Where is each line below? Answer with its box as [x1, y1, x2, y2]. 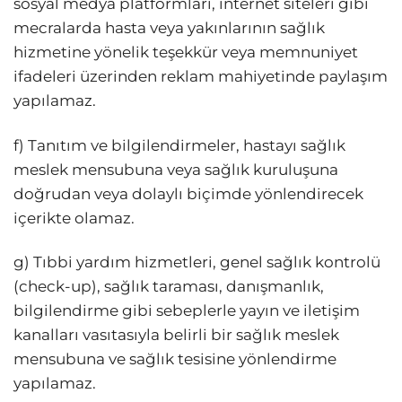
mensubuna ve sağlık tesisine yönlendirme [13, 349, 336, 368]
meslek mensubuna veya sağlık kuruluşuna [13, 160, 338, 179]
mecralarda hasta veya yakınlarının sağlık [13, 19, 325, 38]
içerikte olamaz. [13, 208, 135, 227]
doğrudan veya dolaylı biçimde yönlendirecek [13, 184, 363, 203]
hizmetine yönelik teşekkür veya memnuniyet [13, 43, 358, 62]
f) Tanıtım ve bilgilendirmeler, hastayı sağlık [13, 135, 345, 154]
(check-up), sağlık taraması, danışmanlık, [13, 276, 324, 295]
